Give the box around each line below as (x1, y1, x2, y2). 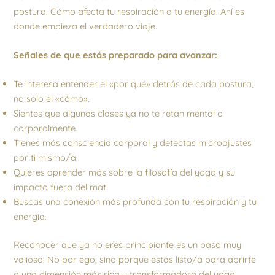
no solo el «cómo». (14, 93, 90, 105)
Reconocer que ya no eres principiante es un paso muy (14, 239, 242, 251)
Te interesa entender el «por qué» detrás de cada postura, (14, 78, 254, 90)
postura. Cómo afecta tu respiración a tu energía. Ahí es (14, 5, 245, 17)
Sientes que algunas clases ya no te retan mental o (14, 107, 223, 120)
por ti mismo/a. (14, 152, 79, 164)
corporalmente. (14, 122, 78, 134)
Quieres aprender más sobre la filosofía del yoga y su (14, 166, 236, 179)
